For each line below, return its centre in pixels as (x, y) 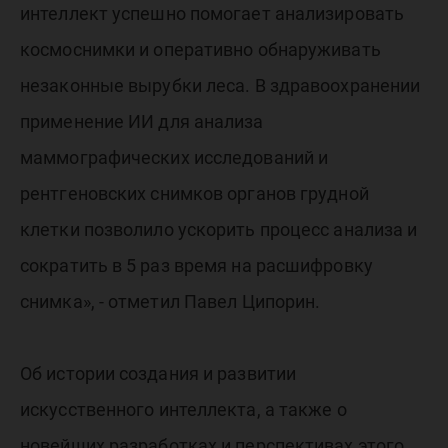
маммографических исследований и (174, 158)
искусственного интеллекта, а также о (183, 410)
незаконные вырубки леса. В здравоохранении (220, 86)
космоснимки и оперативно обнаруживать (200, 50)
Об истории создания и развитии (158, 374)
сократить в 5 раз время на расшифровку (196, 266)
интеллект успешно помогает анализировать (212, 14)
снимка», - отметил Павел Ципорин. (170, 302)
